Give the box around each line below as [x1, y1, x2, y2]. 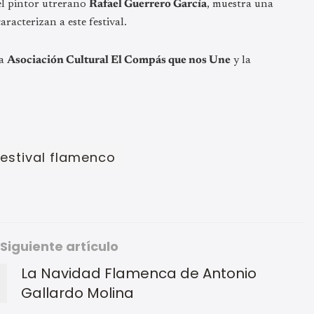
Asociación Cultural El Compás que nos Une [7, 55, 231, 67]
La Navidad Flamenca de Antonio [21, 264, 257, 284]
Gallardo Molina [21, 283, 134, 303]
